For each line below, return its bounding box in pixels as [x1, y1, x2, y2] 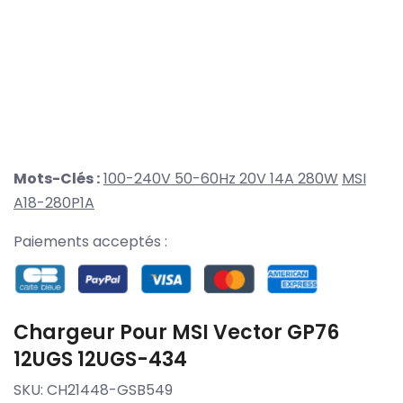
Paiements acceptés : [13, 231, 167, 253]
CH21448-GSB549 [47, 379, 173, 400]
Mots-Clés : [13, 168, 100, 190]
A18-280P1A [13, 193, 94, 214]
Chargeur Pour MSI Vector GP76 [13, 318, 339, 346]
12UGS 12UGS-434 [13, 345, 187, 373]
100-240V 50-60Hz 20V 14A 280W [103, 168, 338, 190]
